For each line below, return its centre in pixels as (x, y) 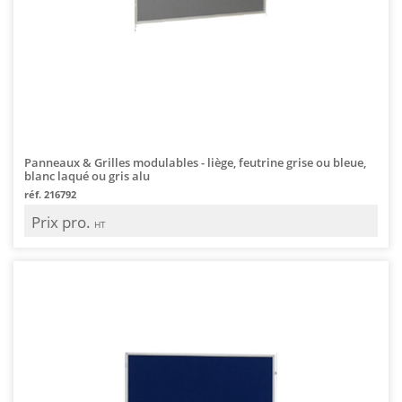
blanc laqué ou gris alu (87, 175)
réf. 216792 (50, 194)
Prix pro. (63, 222)
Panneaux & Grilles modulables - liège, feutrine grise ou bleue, (195, 162)
